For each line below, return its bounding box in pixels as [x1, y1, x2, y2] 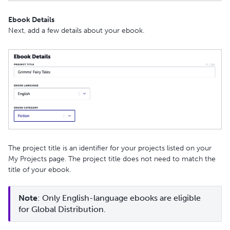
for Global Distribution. [18, 204, 106, 215]
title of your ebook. [8, 165, 71, 175]
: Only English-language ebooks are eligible [37, 193, 201, 203]
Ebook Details [8, 15, 54, 25]
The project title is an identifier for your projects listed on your [8, 144, 212, 153]
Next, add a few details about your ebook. [8, 26, 144, 35]
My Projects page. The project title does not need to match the [8, 155, 216, 164]
